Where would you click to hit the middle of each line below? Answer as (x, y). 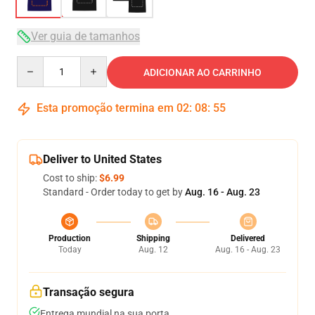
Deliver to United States (102, 159)
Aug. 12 (153, 250)
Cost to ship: (71, 178)
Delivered (248, 238)
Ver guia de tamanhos (85, 36)
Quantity (36, 63)
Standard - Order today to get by (114, 192)
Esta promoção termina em (105, 108)
